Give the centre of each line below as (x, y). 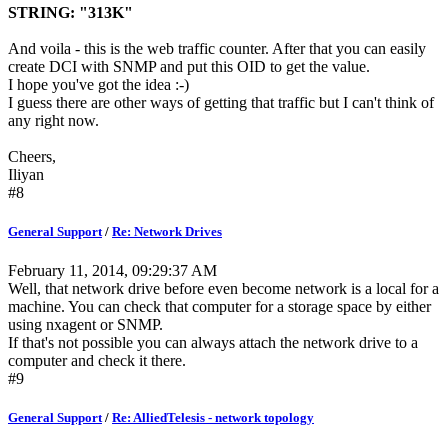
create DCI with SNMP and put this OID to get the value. (189, 66)
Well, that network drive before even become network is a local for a (223, 289)
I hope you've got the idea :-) (98, 84)
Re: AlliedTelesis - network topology (213, 418)
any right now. (53, 120)
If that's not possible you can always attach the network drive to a (213, 343)
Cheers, (32, 156)
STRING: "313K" (70, 12)
